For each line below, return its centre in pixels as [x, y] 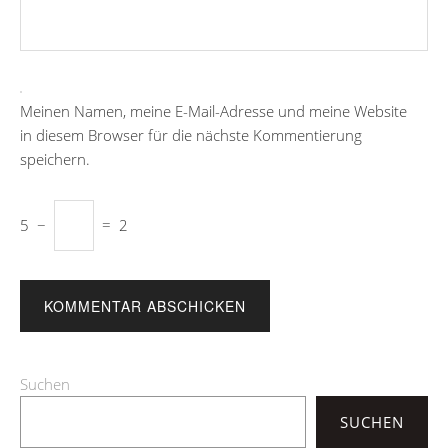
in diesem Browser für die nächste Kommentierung [191, 134]
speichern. [55, 158]
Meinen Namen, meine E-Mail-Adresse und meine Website [213, 110]
